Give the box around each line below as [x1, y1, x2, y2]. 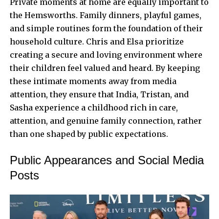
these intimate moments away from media [10, 76, 176, 87]
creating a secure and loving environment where [10, 50, 202, 60]
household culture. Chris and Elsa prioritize [10, 37, 184, 47]
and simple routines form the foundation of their [10, 23, 203, 34]
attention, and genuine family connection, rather [10, 116, 202, 126]
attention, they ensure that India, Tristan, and [10, 89, 189, 100]
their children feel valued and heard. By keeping [10, 63, 200, 73]
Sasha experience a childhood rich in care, [10, 103, 178, 113]
